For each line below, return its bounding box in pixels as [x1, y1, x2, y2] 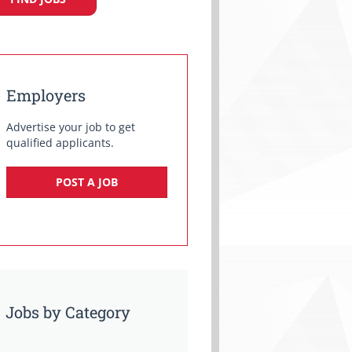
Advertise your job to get [6, 119, 135, 134]
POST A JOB [55, 174, 118, 189]
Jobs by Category [5, 302, 130, 322]
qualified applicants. [6, 135, 114, 150]
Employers [6, 85, 86, 105]
